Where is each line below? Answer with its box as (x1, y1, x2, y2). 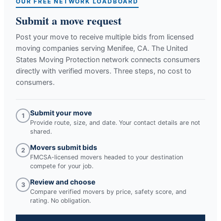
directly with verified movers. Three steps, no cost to (16, 66, 191, 75)
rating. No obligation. (30, 196, 91, 204)
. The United (147, 43, 188, 53)
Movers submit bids (30, 143, 97, 151)
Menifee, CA (107, 43, 147, 53)
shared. (30, 127, 52, 135)
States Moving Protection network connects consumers (16, 55, 200, 64)
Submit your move (30, 108, 92, 117)
